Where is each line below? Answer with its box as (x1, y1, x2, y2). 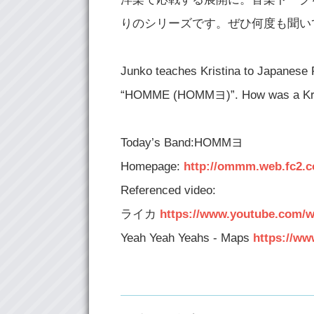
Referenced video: (121, 184, 216, 197)
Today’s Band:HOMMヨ (121, 136, 243, 149)
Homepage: (121, 160, 184, 173)
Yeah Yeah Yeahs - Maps (121, 231, 253, 245)
